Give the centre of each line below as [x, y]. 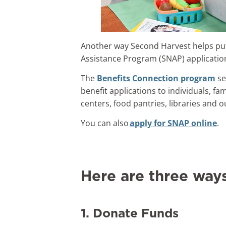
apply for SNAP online [173, 123]
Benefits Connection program [156, 78]
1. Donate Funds [133, 214]
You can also [105, 123]
